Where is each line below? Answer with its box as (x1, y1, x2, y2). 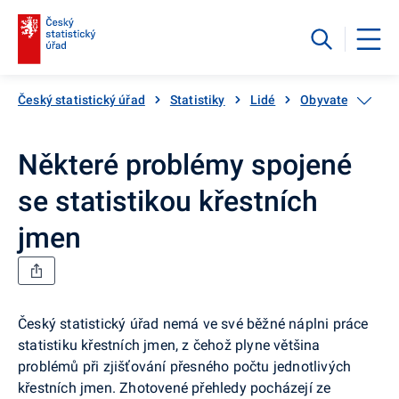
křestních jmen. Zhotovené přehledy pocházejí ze (18, 379, 331, 396)
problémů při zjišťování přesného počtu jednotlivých (18, 357, 352, 375)
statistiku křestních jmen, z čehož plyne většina (18, 336, 321, 354)
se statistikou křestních (18, 183, 318, 218)
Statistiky (169, 92, 225, 107)
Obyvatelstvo (300, 92, 378, 107)
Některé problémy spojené (18, 147, 352, 182)
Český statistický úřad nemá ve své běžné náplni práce (18, 314, 369, 332)
